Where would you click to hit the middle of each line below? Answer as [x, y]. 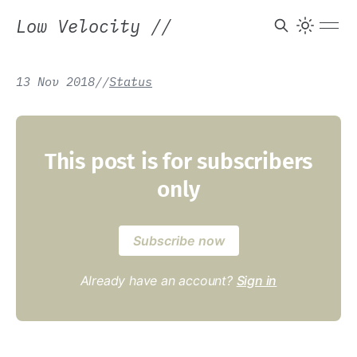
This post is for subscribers [178, 161]
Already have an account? [158, 280]
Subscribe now [178, 241]
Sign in [257, 280]
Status [131, 81]
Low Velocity [83, 25]
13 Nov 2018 [55, 81]
